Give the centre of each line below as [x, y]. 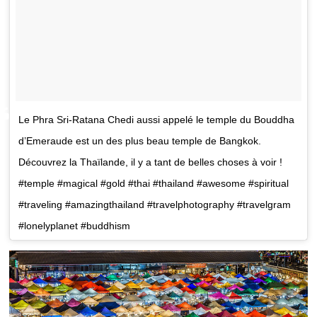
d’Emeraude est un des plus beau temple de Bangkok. [140, 140]
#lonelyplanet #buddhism [75, 225]
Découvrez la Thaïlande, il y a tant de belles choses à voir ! [151, 162]
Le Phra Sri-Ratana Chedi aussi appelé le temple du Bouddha [157, 119]
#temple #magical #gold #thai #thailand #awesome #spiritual [154, 183]
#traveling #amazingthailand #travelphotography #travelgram [155, 204]
